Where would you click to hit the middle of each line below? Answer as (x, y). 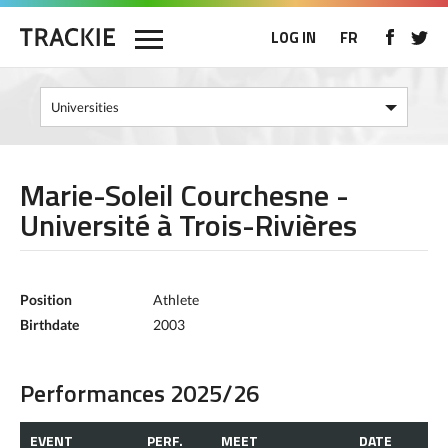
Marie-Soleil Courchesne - (184, 195)
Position (46, 299)
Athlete (176, 299)
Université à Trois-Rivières (188, 225)
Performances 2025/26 (139, 393)
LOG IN (293, 37)
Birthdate (49, 324)
